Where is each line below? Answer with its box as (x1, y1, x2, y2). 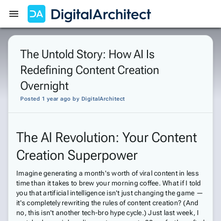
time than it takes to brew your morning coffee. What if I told (16, 179, 201, 187)
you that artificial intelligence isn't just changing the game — (16, 189, 203, 197)
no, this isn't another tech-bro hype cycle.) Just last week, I (16, 209, 199, 217)
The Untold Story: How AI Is (20, 47, 154, 61)
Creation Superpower (16, 147, 138, 163)
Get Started (142, 33, 175, 40)
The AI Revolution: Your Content (16, 129, 197, 146)
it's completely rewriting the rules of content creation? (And (16, 199, 199, 207)
